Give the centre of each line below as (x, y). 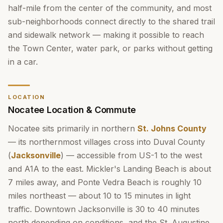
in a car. (23, 62)
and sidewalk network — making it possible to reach (106, 35)
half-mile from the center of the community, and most (110, 8)
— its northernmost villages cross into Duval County (107, 142)
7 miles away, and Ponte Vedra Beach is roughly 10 (105, 182)
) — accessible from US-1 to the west (131, 155)
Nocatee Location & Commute (72, 110)
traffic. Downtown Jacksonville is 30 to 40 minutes (104, 209)
